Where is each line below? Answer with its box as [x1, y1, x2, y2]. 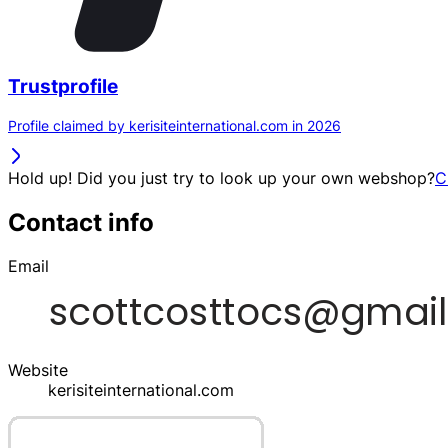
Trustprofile [8, 74, 118, 98]
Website [8, 360, 68, 381]
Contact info [8, 207, 154, 237]
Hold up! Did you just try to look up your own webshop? [8, 167, 435, 188]
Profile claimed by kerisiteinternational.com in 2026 [8, 116, 341, 134]
